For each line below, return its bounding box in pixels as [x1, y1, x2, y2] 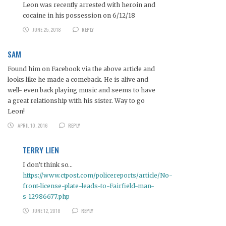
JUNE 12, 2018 [32, 207, 61, 215]
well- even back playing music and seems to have [8, 86, 155, 94]
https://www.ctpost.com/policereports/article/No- [23, 172, 173, 180]
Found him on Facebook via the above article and [8, 65, 155, 73]
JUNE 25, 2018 [32, 26, 61, 34]
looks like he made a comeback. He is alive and [8, 76, 148, 84]
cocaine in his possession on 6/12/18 [23, 12, 135, 20]
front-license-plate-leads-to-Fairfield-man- [23, 182, 154, 190]
